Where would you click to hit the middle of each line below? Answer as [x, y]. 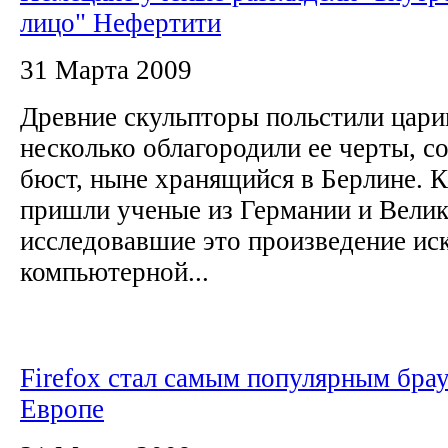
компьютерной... [114, 271]
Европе [62, 408]
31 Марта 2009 [106, 69]
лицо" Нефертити [120, 22]
